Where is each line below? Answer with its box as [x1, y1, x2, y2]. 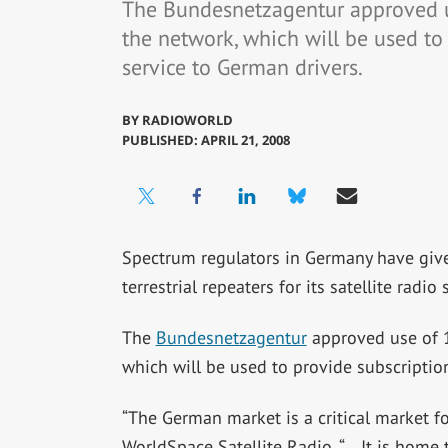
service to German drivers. [121, 52, 363, 81]
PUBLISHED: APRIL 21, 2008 [121, 131, 290, 150]
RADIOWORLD [141, 111, 233, 130]
